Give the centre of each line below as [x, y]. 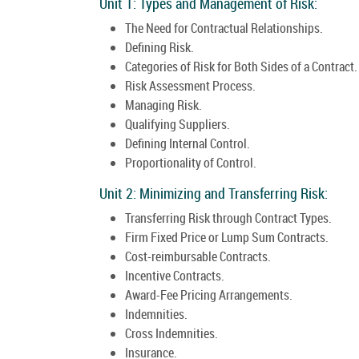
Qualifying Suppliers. [177, 124]
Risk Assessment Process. [190, 85]
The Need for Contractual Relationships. [224, 28]
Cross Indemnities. [171, 333]
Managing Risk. [163, 105]
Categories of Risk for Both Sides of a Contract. [241, 66]
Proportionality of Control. [191, 162]
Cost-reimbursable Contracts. [198, 256]
